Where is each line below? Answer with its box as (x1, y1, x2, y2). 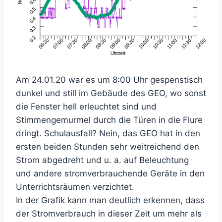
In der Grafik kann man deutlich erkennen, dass (16, 195, 205, 205)
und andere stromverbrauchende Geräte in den (16, 168, 205, 178)
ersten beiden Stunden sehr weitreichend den (16, 141, 199, 152)
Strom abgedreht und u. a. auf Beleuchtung (16, 155, 189, 165)
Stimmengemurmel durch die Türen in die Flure (16, 114, 203, 125)
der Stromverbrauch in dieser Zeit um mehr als (16, 208, 202, 219)
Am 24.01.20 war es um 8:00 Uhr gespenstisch (16, 74, 203, 85)
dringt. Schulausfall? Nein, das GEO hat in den (16, 128, 200, 138)
